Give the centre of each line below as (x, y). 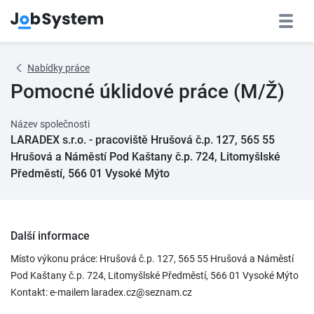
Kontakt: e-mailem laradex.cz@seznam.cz (101, 292)
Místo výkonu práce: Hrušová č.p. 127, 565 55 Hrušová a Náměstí (152, 259)
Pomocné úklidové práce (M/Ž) (148, 91)
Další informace (50, 236)
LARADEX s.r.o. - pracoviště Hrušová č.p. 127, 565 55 (143, 140)
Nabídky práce (59, 68)
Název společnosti (50, 124)
